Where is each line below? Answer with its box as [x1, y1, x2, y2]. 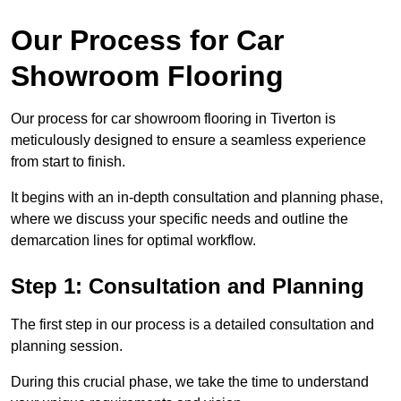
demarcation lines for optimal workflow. [11, 233, 256, 249]
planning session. [11, 338, 123, 354]
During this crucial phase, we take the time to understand [11, 374, 369, 390]
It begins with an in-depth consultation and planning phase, [11, 190, 383, 206]
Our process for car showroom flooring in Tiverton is [11, 111, 336, 127]
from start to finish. [11, 154, 129, 170]
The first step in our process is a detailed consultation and [11, 317, 374, 333]
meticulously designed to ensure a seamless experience [11, 132, 366, 149]
